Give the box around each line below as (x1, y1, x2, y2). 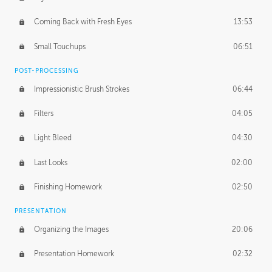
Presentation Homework (33, 250, 114, 259)
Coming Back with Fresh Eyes (33, 18, 132, 27)
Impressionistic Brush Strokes (33, 84, 129, 93)
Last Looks (33, 158, 67, 167)
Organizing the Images (33, 225, 109, 234)
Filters (33, 109, 53, 118)
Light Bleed (33, 134, 72, 143)
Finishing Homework (33, 183, 102, 192)
